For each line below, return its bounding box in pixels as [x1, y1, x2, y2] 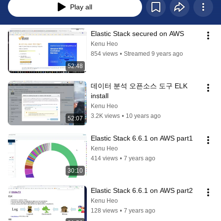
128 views [91, 207, 118, 215]
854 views [91, 50, 118, 58]
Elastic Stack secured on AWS [91, 30, 184, 38]
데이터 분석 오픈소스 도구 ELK [91, 82, 187, 90]
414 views [91, 155, 118, 162]
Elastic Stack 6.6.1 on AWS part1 [91, 134, 193, 143]
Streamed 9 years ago [124, 50, 183, 58]
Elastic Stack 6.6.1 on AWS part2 [91, 186, 193, 195]
